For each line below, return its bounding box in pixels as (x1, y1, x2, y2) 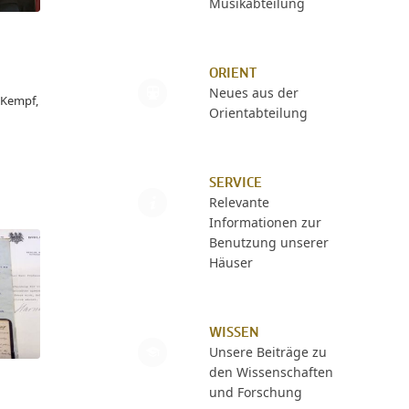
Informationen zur (208, 214, 321, 231)
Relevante (208, 194, 269, 211)
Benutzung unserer (208, 234, 329, 251)
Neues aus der (208, 84, 299, 101)
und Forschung (208, 383, 302, 401)
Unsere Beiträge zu (208, 343, 327, 361)
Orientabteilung (208, 104, 308, 121)
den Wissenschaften (208, 363, 333, 381)
